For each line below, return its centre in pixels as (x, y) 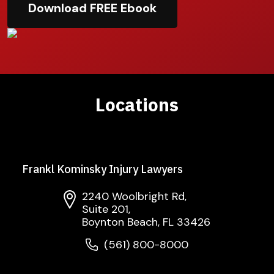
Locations (137, 104)
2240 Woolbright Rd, (134, 196)
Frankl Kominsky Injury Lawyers (102, 169)
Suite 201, (106, 209)
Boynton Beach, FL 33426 (146, 222)
